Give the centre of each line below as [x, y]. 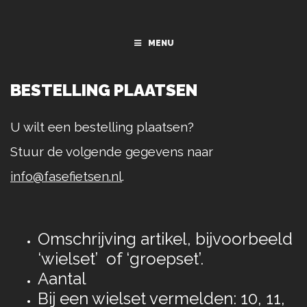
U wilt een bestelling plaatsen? [102, 127]
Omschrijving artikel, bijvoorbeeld [165, 239]
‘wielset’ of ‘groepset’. [121, 259]
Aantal [64, 279]
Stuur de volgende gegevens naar [112, 151]
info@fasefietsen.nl [66, 176]
